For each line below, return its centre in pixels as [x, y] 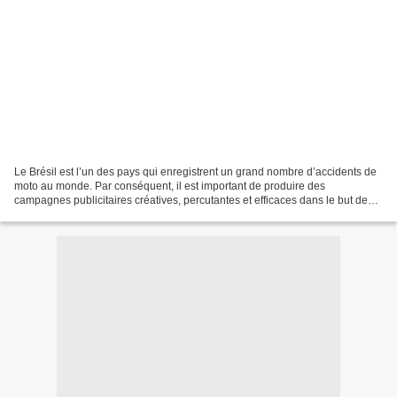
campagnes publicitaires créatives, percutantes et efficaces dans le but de [191, 200]
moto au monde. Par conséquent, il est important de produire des [170, 186]
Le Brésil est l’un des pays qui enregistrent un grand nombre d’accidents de [195, 171]
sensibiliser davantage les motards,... [103, 214]
